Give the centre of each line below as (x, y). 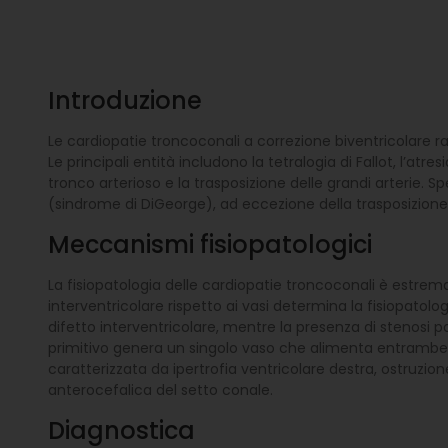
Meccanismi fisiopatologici (209, 245)
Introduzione (124, 101)
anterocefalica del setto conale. (160, 390)
